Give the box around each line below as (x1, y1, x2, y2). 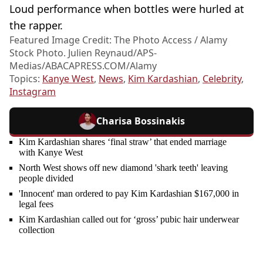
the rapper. (9, 18, 63, 33)
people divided (19, 173, 73, 184)
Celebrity (203, 72, 241, 86)
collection (19, 225, 55, 235)
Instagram (9, 85, 56, 99)
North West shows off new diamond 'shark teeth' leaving (19, 163, 228, 173)
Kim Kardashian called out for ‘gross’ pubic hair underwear (19, 214, 239, 225)
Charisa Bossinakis (96, 114, 185, 128)
